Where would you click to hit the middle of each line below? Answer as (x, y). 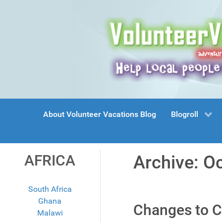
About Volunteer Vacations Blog (100, 114)
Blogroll (185, 114)
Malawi (50, 213)
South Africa (50, 189)
